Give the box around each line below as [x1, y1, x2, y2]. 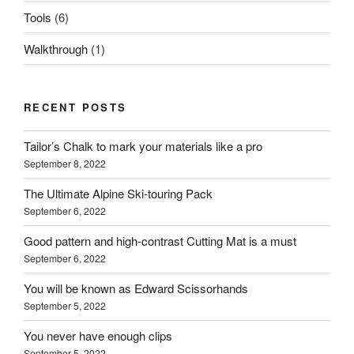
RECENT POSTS [24, 100, 127, 115]
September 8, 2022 [24, 156, 106, 171]
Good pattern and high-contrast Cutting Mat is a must [24, 232, 296, 250]
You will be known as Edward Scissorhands [24, 280, 248, 297]
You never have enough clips [24, 327, 172, 345]
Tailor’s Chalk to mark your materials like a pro [24, 137, 262, 155]
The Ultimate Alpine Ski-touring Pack [24, 185, 213, 202]
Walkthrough [24, 40, 88, 57]
